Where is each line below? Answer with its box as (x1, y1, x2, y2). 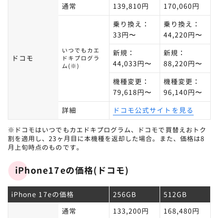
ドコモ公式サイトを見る (113, 106, 194, 115)
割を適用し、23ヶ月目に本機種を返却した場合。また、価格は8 (8, 134, 205, 144)
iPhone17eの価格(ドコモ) (15, 164, 129, 177)
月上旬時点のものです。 (8, 143, 83, 152)
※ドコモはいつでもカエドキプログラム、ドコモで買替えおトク (8, 126, 206, 135)
